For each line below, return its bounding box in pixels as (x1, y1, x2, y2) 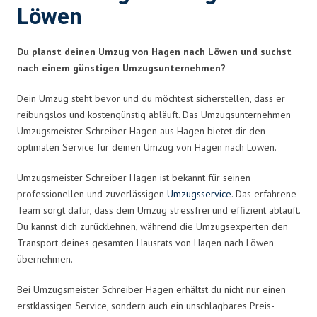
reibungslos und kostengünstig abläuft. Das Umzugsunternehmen (17, 108, 291, 121)
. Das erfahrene (231, 187, 296, 200)
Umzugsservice (167, 187, 231, 200)
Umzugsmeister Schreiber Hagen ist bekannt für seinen (17, 171, 250, 184)
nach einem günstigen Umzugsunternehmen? (17, 61, 226, 74)
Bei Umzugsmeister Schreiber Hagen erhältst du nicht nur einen (17, 282, 286, 296)
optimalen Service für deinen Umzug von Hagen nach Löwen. (17, 140, 277, 154)
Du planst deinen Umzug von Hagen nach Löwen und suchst (17, 45, 292, 58)
